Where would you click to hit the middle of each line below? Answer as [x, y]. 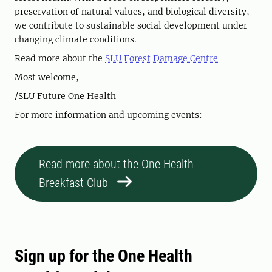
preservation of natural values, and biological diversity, [132, 12]
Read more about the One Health [116, 164]
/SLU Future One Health [65, 96]
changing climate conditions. [75, 40]
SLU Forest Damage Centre [161, 59]
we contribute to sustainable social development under [131, 26]
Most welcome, [47, 77]
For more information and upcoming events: [134, 115]
